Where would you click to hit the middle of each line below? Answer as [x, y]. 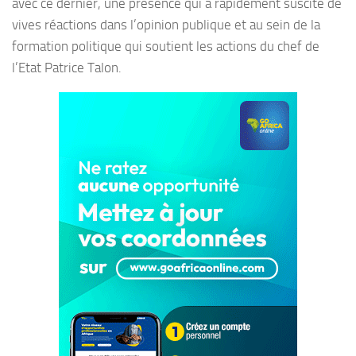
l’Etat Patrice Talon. [67, 67]
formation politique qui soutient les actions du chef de [166, 46]
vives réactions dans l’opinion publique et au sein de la [166, 24]
